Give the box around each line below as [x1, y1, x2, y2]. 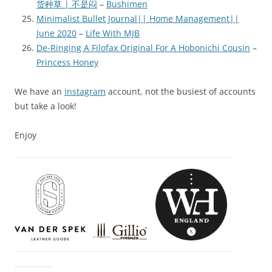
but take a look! [15, 100, 76, 112]
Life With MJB [86, 27, 140, 39]
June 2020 [36, 27, 76, 39]
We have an [15, 86, 64, 98]
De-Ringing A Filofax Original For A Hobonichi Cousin [36, 42, 250, 54]
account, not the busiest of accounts [106, 86, 256, 98]
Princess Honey [36, 56, 98, 69]
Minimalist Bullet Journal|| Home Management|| [36, 13, 239, 25]
